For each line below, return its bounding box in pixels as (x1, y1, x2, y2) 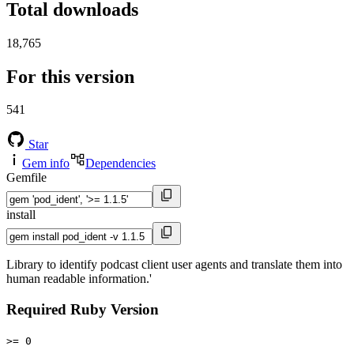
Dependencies (85, 156, 156, 171)
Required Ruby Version (6, 301, 159, 318)
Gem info (22, 156, 70, 171)
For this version (6, 66, 134, 87)
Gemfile (6, 171, 47, 185)
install (6, 208, 36, 222)
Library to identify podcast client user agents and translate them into (6, 258, 342, 272)
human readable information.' (6, 272, 152, 286)
